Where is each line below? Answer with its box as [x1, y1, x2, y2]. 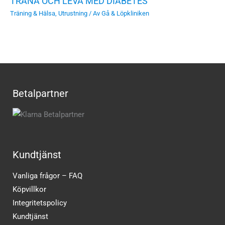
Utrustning [58, 10, 87, 18]
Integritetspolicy [13, 198, 67, 208]
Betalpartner [13, 87, 68, 99]
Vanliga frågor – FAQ [13, 171, 82, 181]
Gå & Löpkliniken [101, 10, 149, 18]
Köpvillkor [13, 185, 46, 194]
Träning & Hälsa [10, 10, 55, 18]
